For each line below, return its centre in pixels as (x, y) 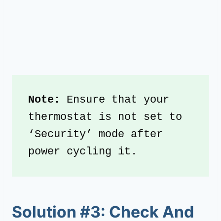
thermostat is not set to (105, 117)
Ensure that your (118, 100)
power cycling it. (83, 151)
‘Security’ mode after (95, 134)
